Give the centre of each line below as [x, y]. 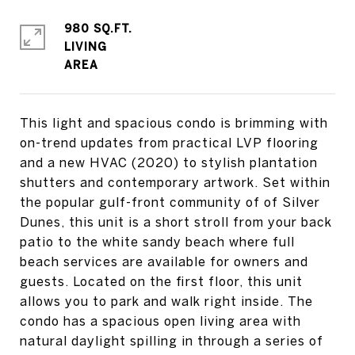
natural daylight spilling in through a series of [172, 341]
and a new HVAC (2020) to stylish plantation [169, 162]
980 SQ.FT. [98, 29]
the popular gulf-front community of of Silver [170, 202]
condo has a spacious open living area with [160, 321]
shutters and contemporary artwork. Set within [175, 182]
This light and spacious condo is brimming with [174, 123]
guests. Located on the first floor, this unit [161, 281]
